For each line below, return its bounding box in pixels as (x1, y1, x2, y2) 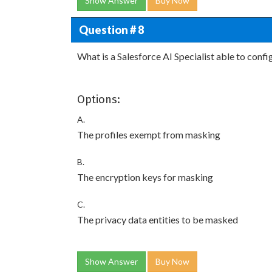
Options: (77, 93, 120, 106)
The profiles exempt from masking (77, 129, 220, 140)
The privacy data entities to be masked (77, 214, 238, 225)
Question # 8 (78, 22, 144, 36)
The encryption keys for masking (77, 171, 213, 183)
